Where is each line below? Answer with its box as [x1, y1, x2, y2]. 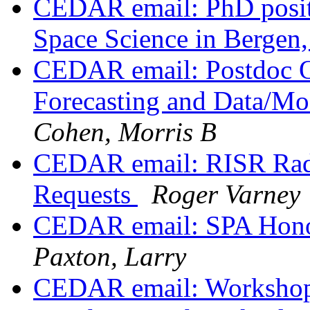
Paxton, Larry [33, 241, 186, 272]
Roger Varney [152, 179, 300, 210]
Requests [33, 179, 138, 210]
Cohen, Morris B [33, 117, 217, 147]
